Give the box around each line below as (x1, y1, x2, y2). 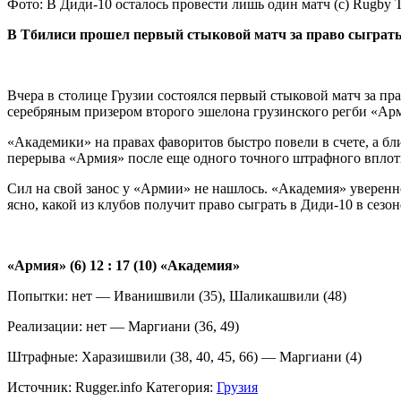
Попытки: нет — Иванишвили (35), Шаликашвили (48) (7, 287, 346, 303)
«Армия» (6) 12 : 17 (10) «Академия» (7, 257, 240, 273)
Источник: (7, 379, 72, 395)
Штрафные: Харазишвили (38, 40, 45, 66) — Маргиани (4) (7, 348, 362, 364)
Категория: (146, 379, 213, 395)
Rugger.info (75, 379, 142, 395)
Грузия (217, 379, 258, 395)
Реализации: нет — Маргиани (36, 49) (7, 318, 239, 334)
